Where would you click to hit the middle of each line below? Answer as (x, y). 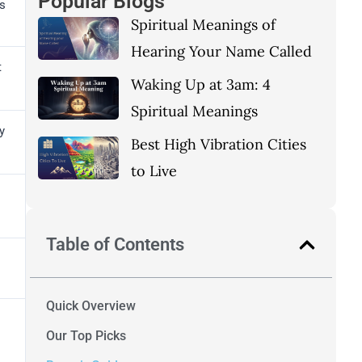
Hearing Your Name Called (221, 52)
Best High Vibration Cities (219, 145)
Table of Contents (115, 245)
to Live (154, 171)
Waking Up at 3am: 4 (201, 85)
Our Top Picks (86, 336)
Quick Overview (91, 306)
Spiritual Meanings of (203, 25)
